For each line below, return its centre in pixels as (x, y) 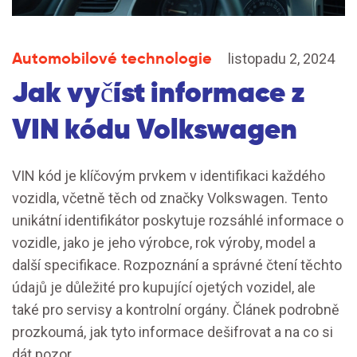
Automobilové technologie (112, 59)
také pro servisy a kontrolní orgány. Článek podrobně (176, 310)
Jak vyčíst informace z (159, 92)
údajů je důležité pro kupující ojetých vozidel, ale (164, 288)
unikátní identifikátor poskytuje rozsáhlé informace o (178, 221)
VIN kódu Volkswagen (155, 129)
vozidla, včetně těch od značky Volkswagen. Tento (170, 198)
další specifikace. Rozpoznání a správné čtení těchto (177, 265)
